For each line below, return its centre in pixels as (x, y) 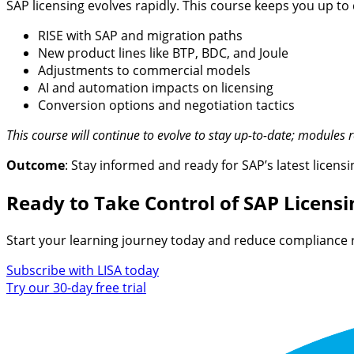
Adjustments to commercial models (144, 71)
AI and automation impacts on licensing (156, 88)
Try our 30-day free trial (76, 287)
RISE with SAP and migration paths (140, 36)
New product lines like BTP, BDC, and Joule (163, 53)
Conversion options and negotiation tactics (166, 105)
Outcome (36, 166)
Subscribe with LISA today (83, 270)
